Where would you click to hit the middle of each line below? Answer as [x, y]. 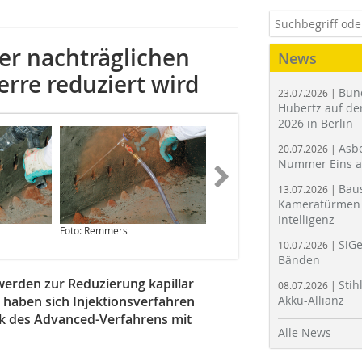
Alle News [305, 333]
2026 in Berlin [316, 123]
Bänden [299, 260]
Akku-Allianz [311, 300]
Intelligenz [306, 219]
